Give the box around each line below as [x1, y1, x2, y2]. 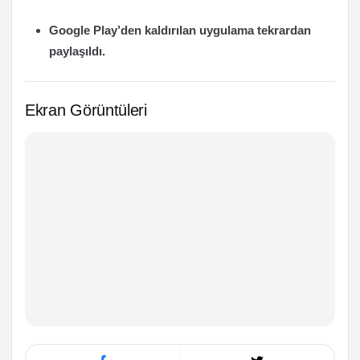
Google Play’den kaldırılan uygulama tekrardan [49, 23, 311, 37]
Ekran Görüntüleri [25, 101, 147, 119]
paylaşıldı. [49, 44, 105, 58]
